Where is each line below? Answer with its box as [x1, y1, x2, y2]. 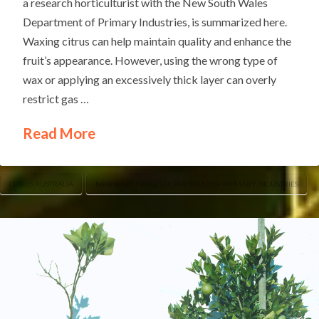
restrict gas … [23, 92, 90, 106]
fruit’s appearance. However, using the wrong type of [23, 53, 278, 68]
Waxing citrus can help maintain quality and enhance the [23, 34, 292, 48]
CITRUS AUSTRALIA [9, 179, 73, 188]
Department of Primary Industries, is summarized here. [23, 15, 288, 29]
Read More [23, 125, 96, 142]
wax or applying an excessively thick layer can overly [23, 73, 277, 87]
